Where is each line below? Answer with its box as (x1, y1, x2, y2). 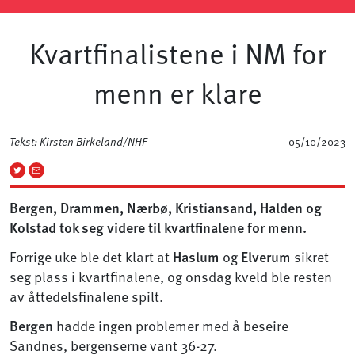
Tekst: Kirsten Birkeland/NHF (10, 133, 147, 149)
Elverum (241, 246, 291, 267)
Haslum (173, 246, 219, 267)
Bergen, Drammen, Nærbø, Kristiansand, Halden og (10, 197, 322, 218)
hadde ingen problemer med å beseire (53, 315, 288, 336)
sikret (291, 246, 329, 267)
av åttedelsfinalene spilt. (10, 286, 163, 307)
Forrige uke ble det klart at (10, 246, 173, 267)
